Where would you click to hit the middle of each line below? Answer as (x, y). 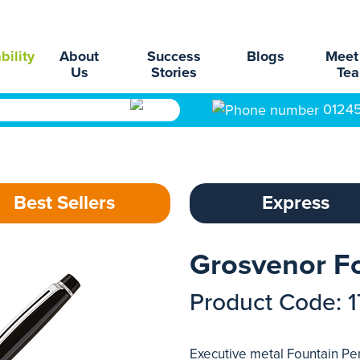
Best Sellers (64, 203)
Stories (174, 72)
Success (174, 56)
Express (296, 203)
